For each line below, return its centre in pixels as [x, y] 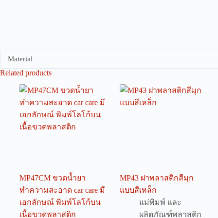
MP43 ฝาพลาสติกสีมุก [157, 178]
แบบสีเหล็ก [138, 190]
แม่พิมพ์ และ [161, 202]
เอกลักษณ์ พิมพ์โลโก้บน [60, 202]
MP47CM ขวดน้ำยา [53, 178]
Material [20, 59]
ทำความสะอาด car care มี [62, 190]
